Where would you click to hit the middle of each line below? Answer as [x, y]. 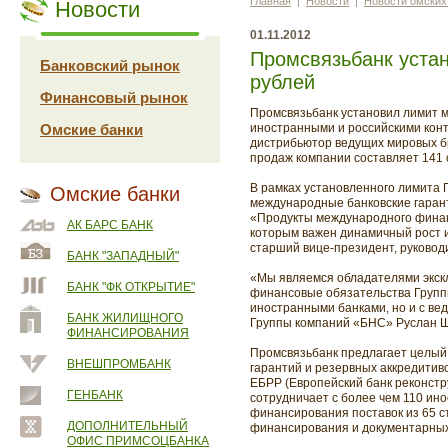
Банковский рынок [110, 65]
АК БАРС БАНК [110, 225]
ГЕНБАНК [95, 395]
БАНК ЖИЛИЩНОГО [125, 318]
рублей [282, 82]
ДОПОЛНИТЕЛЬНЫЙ [127, 426]
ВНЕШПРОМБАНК [119, 364]
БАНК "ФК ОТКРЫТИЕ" [131, 287]
